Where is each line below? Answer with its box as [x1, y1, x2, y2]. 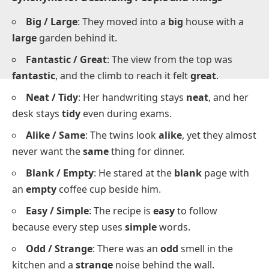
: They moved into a [77, 184, 168, 198]
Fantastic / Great [26, 222, 107, 235]
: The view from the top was [107, 222, 232, 235]
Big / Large [26, 184, 77, 198]
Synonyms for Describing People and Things [12, 159, 222, 174]
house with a [183, 184, 244, 198]
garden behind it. [37, 200, 117, 214]
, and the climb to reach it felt [55, 238, 190, 252]
